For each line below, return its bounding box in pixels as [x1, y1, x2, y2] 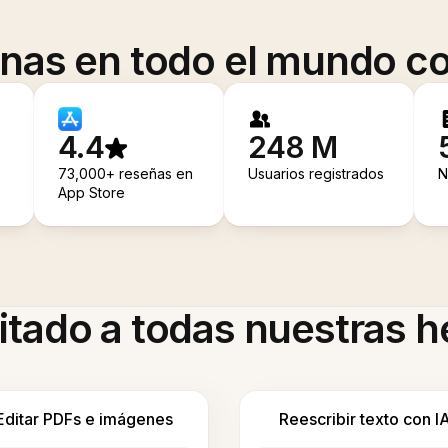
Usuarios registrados [248, 165, 385, 182]
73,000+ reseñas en [58, 165, 194, 182]
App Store [58, 184, 126, 201]
